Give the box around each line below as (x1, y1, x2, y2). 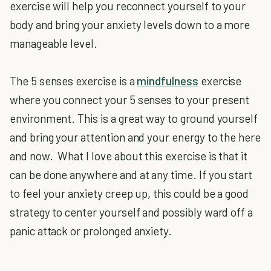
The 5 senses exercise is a (10, 74, 137, 88)
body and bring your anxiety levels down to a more (10, 18, 250, 31)
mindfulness (137, 74, 198, 88)
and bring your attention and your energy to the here (10, 130, 261, 144)
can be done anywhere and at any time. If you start (10, 168, 253, 181)
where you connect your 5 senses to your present (10, 93, 250, 106)
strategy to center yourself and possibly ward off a (10, 205, 253, 219)
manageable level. (10, 36, 98, 50)
